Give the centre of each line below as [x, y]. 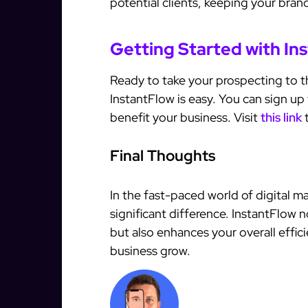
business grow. [150, 251]
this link [281, 118]
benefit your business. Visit [185, 118]
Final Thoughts [163, 156]
